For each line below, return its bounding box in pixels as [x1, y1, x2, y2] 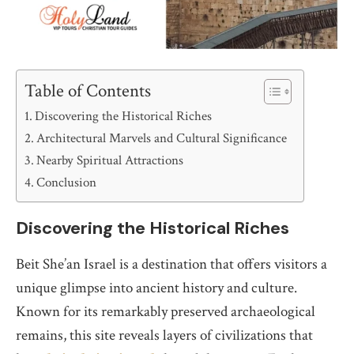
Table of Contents [24, 79, 151, 104]
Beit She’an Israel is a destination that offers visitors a [16, 254, 327, 275]
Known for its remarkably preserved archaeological [16, 302, 315, 322]
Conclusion [36, 174, 97, 192]
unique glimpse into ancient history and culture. [16, 278, 297, 299]
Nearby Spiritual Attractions [36, 152, 184, 170]
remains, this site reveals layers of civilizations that [16, 326, 313, 346]
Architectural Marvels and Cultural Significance [36, 130, 288, 148]
